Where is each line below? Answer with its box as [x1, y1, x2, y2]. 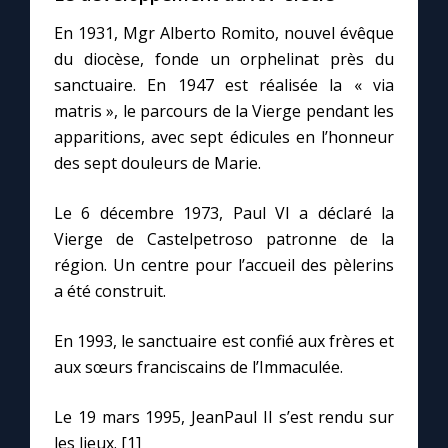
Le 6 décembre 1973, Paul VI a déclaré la [54, 202, 394, 225]
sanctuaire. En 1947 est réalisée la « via [54, 74, 394, 97]
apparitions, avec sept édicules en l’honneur [54, 126, 394, 149]
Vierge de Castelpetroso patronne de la [54, 228, 394, 251]
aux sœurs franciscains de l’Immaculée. [54, 356, 343, 379]
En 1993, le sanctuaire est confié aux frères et [54, 330, 394, 353]
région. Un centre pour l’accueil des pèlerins [54, 254, 394, 277]
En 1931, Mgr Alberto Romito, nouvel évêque [54, 22, 394, 45]
